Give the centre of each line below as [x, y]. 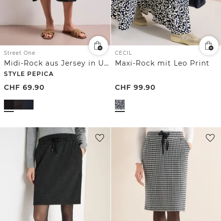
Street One [20, 53]
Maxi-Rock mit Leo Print [162, 63]
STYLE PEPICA [29, 74]
